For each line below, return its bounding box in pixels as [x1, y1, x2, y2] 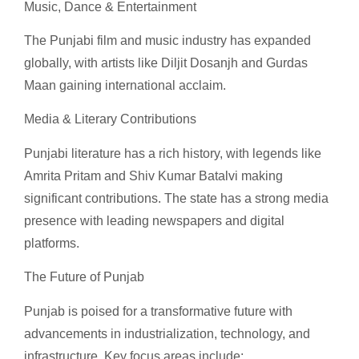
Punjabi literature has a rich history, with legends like [24, 146, 321, 160]
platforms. [24, 236, 79, 250]
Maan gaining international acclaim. [24, 78, 226, 92]
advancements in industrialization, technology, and [24, 326, 310, 341]
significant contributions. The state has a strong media [24, 191, 329, 205]
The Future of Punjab [24, 270, 144, 284]
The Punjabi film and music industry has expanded [24, 33, 311, 47]
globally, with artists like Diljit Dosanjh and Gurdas [24, 55, 308, 70]
